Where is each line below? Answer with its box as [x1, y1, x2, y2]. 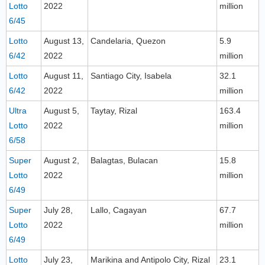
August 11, [44, 71, 83, 80]
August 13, [44, 36, 84, 46]
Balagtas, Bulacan [91, 156, 158, 165]
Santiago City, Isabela [91, 71, 172, 80]
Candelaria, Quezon [91, 36, 166, 46]
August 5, [44, 106, 79, 115]
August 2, [44, 156, 79, 165]
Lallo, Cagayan [91, 205, 147, 215]
